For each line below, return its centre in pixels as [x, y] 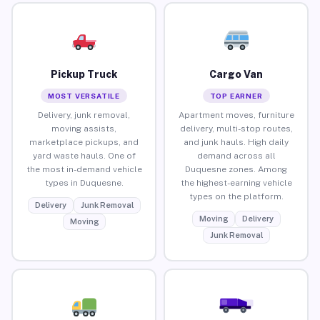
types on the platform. [236, 196]
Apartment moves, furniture [236, 115]
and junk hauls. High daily [236, 142]
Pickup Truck [84, 74]
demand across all [236, 155]
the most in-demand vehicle [84, 169]
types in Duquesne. [84, 182]
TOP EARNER [236, 95]
